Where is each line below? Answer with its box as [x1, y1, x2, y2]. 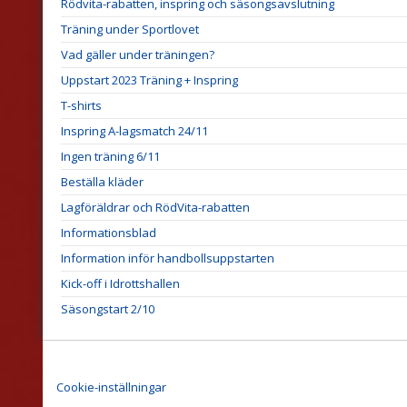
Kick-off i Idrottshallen [61, 274, 180, 292]
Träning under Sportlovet [61, 20, 199, 37]
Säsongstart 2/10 [61, 300, 154, 317]
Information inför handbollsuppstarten [61, 249, 274, 266]
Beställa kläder [61, 173, 144, 190]
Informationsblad [61, 223, 156, 241]
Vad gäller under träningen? [61, 45, 214, 63]
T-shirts [61, 96, 102, 114]
